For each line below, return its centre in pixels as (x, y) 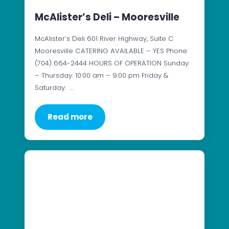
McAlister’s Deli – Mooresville (107, 17)
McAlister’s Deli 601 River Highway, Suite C (104, 39)
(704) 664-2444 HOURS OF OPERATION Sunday (112, 63)
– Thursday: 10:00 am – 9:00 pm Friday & (101, 76)
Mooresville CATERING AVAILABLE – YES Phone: (111, 51)
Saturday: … (54, 88)
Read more (70, 117)
